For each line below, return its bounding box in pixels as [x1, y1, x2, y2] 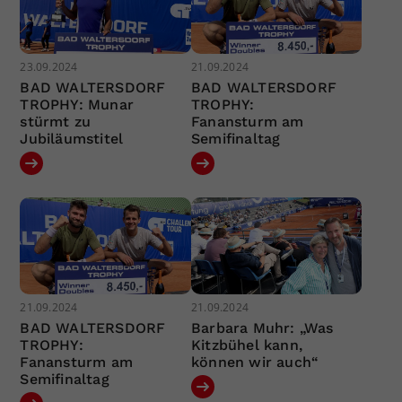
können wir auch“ [190, 353, 319, 371]
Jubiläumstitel [20, 130, 124, 148]
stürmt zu [20, 113, 92, 131]
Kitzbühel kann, [190, 336, 302, 354]
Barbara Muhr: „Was [190, 319, 334, 336]
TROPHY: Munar [20, 96, 135, 114]
